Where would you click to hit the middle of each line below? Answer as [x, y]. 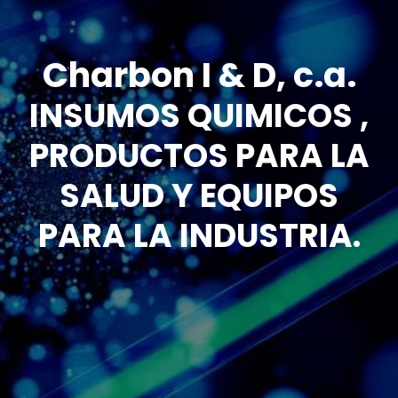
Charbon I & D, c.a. [199, 75]
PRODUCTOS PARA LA [199, 155]
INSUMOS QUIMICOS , [199, 115]
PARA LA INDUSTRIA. [199, 235]
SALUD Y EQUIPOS [199, 195]
